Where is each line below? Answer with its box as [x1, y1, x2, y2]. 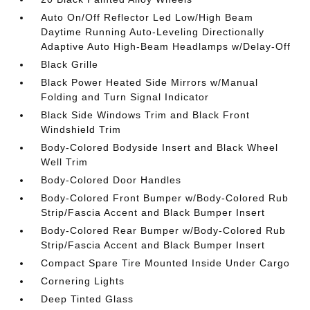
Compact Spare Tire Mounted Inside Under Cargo [41, 257, 291, 268]
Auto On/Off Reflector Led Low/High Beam [41, 12, 254, 23]
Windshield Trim [41, 124, 122, 135]
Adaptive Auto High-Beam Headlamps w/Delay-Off [41, 41, 291, 52]
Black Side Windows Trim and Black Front [41, 109, 250, 120]
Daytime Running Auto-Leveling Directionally [41, 26, 265, 37]
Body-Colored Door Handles [41, 174, 182, 185]
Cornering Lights [41, 275, 125, 286]
